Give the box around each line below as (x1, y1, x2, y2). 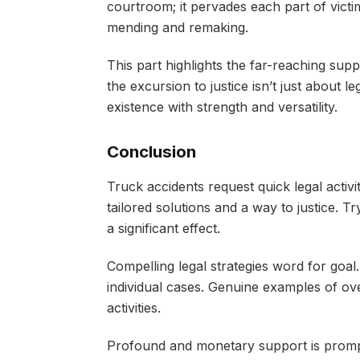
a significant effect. (106, 220, 220, 237)
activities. (106, 300, 161, 317)
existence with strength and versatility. (106, 99, 337, 116)
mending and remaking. (106, 19, 252, 36)
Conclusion (106, 141, 196, 162)
